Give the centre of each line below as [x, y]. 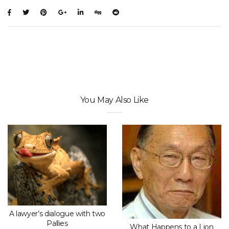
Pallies [57, 223]
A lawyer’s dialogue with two [57, 213]
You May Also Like [114, 100]
